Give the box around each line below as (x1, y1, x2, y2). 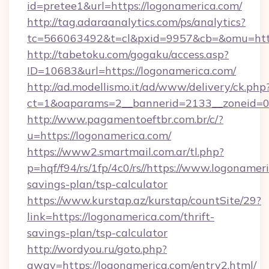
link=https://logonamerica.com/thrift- (27, 210, 214, 223)
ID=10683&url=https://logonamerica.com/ (27, 64, 236, 77)
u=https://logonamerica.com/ (27, 128, 171, 142)
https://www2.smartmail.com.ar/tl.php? (27, 145, 224, 159)
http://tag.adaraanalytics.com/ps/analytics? (27, 15, 246, 29)
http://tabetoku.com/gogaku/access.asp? (27, 47, 229, 61)
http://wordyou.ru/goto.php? (27, 242, 167, 256)
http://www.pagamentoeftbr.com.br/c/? (27, 112, 223, 126)
